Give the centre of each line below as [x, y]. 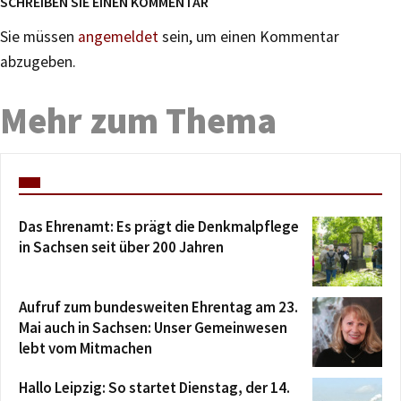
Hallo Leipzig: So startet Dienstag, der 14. [154, 387]
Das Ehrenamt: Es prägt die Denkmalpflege [159, 226]
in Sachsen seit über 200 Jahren [121, 247]
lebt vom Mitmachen [85, 348]
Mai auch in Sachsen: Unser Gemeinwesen [153, 327]
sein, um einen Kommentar [249, 36]
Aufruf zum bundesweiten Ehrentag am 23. [158, 307]
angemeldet [118, 36]
